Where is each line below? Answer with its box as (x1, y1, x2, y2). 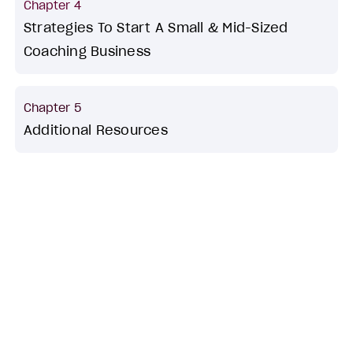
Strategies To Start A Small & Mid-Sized (23, 19, 288, 37)
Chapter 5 (23, 100, 81, 116)
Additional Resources (23, 121, 168, 139)
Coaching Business (23, 43, 151, 61)
